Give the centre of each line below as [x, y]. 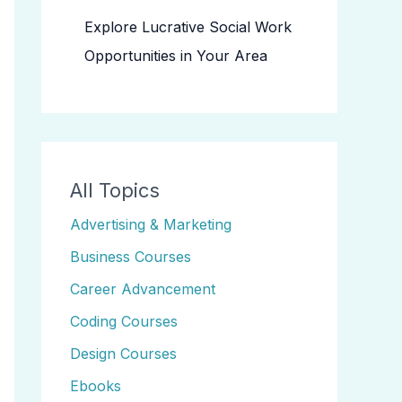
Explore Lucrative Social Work [188, 27]
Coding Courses [124, 321]
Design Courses [123, 354]
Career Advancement [143, 289]
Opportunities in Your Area [176, 56]
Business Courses [131, 257]
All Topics [115, 190]
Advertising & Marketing [151, 224]
